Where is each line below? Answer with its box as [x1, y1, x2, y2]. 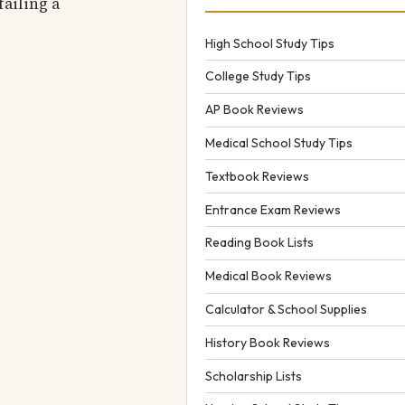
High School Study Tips [205, 34, 334, 52]
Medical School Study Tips [205, 135, 353, 152]
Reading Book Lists [205, 234, 314, 251]
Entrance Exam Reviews [205, 201, 341, 218]
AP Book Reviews [205, 101, 304, 118]
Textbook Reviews [205, 167, 309, 184]
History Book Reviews [205, 334, 330, 351]
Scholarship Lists [205, 367, 302, 384]
